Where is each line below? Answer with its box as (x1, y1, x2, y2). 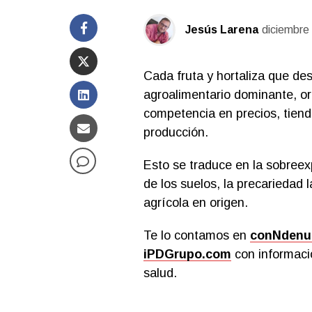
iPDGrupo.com (143, 247, 231, 261)
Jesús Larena (185, 23, 258, 36)
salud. (143, 265, 177, 280)
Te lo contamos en (143, 228, 250, 242)
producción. (143, 125, 208, 139)
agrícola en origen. (143, 195, 248, 210)
